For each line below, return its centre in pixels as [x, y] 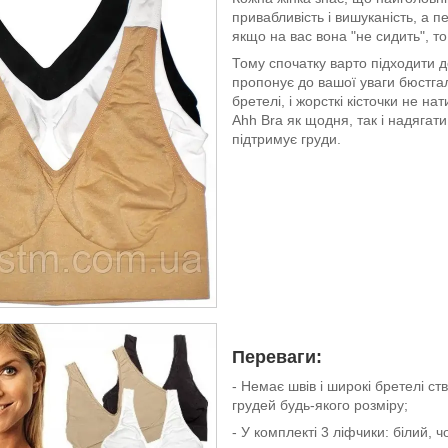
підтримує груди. [286, 138]
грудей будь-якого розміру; [320, 404]
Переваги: [277, 356]
